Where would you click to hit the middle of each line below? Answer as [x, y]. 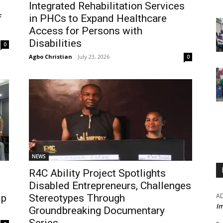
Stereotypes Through [77, 198]
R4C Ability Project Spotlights [97, 173]
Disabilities [55, 43]
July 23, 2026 [94, 56]
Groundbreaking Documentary [97, 211]
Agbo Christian [51, 56]
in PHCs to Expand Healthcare [98, 18]
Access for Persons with [86, 31]
